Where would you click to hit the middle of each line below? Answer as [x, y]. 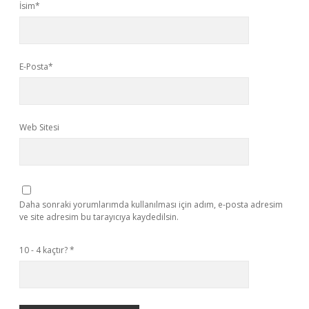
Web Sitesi [39, 127]
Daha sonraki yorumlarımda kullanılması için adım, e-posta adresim [151, 205]
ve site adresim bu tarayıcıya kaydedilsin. [99, 217]
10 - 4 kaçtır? [44, 250]
